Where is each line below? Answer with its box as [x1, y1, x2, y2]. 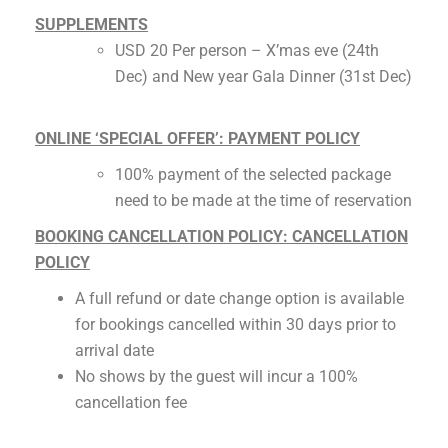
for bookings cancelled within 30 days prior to [75, 315, 396, 334]
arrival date [75, 341, 154, 360]
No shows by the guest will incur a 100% [75, 367, 358, 386]
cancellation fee [75, 393, 187, 412]
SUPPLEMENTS [35, 15, 148, 34]
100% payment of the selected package [115, 165, 391, 184]
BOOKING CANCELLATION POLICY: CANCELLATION [35, 227, 408, 246]
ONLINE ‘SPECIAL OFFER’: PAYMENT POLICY [35, 129, 360, 148]
